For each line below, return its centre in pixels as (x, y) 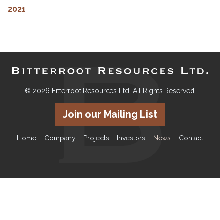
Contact (191, 138)
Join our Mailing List (110, 114)
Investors (131, 138)
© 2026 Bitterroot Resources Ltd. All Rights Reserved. (110, 91)
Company (60, 138)
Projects (96, 138)
